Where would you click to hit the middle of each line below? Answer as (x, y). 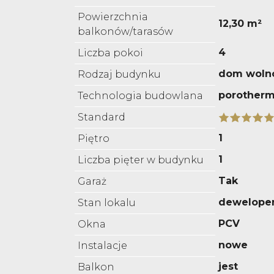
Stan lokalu (107, 203)
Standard (102, 117)
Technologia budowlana (140, 96)
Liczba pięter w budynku (141, 160)
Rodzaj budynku (119, 75)
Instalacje (102, 246)
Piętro (94, 139)
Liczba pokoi (110, 53)
